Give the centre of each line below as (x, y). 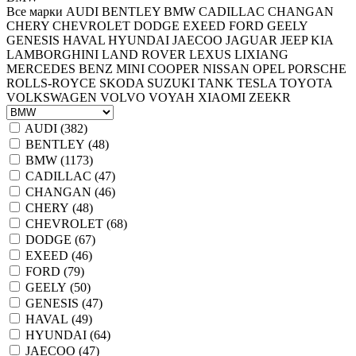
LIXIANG (261, 54)
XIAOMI (222, 97)
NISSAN (226, 69)
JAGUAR (252, 40)
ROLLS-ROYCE (51, 83)
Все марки (35, 12)
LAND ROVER (144, 54)
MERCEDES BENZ (60, 69)
